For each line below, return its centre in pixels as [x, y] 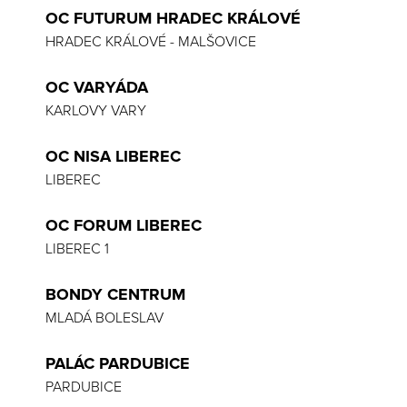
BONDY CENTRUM [115, 294]
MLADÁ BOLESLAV [104, 318]
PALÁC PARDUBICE [118, 363]
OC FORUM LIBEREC [124, 225]
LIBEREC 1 [77, 249]
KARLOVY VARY [96, 111]
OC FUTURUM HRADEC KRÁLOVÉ [173, 18]
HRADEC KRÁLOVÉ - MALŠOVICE [151, 42]
